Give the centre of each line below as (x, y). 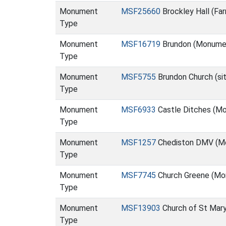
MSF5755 (138, 77)
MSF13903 (141, 208)
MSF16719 (141, 44)
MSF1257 (138, 143)
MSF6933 (138, 110)
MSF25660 (141, 11)
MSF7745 (138, 175)
